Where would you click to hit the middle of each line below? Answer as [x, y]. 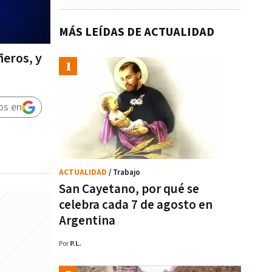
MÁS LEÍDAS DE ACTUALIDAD [137, 32]
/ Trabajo [124, 173]
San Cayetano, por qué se [129, 189]
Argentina [87, 221]
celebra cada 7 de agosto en [136, 205]
